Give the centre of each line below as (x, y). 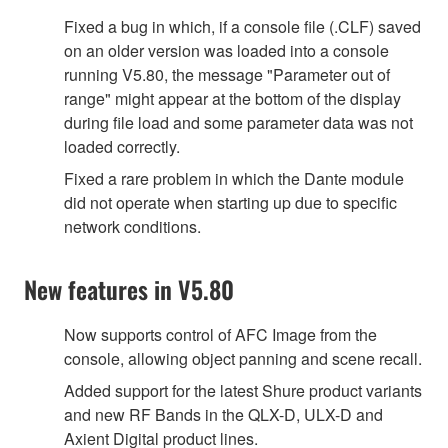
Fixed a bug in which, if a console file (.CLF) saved (242, 26)
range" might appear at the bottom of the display (232, 98)
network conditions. (132, 226)
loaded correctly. (122, 146)
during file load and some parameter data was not (238, 122)
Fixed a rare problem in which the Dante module (234, 178)
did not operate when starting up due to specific (230, 202)
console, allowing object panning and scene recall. (243, 358)
